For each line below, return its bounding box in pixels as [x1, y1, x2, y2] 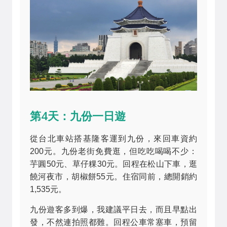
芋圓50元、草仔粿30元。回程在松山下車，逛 [30, 160, 197, 169]
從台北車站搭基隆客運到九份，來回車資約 [30, 134, 197, 143]
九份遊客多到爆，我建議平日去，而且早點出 [30, 205, 197, 214]
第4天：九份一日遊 [30, 108, 126, 124]
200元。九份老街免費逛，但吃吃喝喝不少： [30, 147, 197, 156]
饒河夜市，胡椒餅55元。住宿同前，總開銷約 [30, 172, 197, 181]
